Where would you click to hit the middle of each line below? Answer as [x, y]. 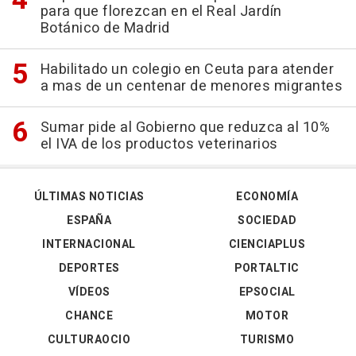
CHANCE [89, 316]
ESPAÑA [89, 221]
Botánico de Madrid [105, 29]
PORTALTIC [267, 269]
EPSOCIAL [267, 292]
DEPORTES [89, 269]
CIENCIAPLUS [267, 245]
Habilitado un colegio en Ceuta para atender [187, 70]
